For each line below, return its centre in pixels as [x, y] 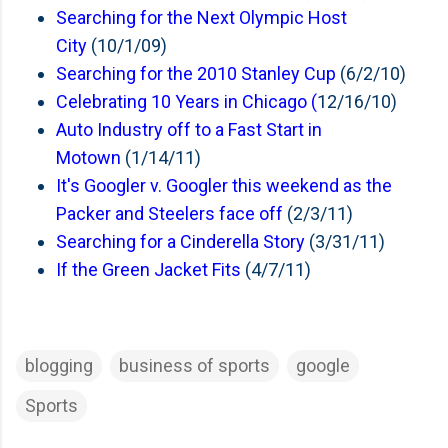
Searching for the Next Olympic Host [201, 17]
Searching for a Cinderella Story [180, 241]
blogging [59, 365]
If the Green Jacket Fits [148, 269]
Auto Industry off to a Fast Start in [189, 129]
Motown [88, 157]
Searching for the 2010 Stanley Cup [196, 73]
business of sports [194, 365]
